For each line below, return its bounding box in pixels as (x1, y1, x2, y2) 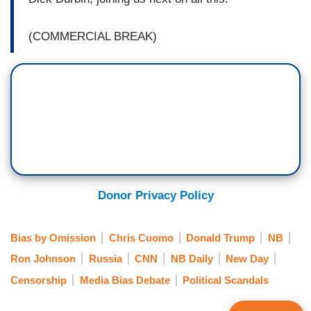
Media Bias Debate (79, 274, 170, 286)
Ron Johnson (10, 253, 76, 265)
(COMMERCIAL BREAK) (28, 29, 157, 43)
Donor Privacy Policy (97, 189, 214, 203)
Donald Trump (186, 231, 255, 244)
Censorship (10, 274, 67, 286)
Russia (88, 253, 122, 265)
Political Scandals (183, 274, 269, 286)
